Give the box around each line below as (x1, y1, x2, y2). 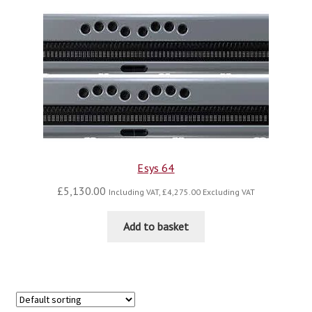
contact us (45, 62, 107, 79)
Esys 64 (137, 161, 175, 175)
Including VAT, (109, 187, 162, 198)
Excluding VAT (201, 187, 255, 198)
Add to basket (123, 219, 189, 233)
